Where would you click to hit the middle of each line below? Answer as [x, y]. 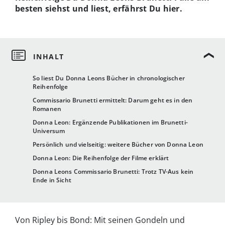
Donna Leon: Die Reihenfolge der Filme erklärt [101, 158]
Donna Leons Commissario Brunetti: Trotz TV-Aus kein [113, 172]
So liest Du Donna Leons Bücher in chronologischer [109, 78]
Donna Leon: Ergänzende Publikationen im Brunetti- [110, 123]
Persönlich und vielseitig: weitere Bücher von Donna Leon [118, 145]
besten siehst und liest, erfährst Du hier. [99, 8]
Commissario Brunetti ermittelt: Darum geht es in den [113, 100]
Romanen [47, 109]
